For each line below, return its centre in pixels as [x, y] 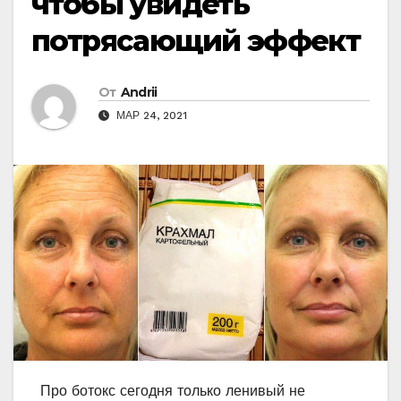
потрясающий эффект [196, 41]
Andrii [139, 93]
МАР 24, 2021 [150, 116]
